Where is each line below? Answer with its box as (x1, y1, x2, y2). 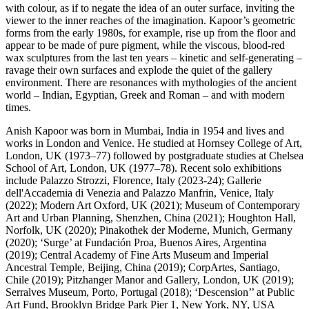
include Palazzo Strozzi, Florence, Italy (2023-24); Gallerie (6, 175, 261, 187)
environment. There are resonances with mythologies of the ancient (6, 77, 297, 89)
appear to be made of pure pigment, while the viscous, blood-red (6, 39, 285, 52)
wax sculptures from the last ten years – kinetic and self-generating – (6, 52, 302, 64)
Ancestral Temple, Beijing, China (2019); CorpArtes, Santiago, (6, 261, 280, 274)
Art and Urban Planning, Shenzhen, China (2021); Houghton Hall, (6, 212, 296, 224)
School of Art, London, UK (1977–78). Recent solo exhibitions (6, 162, 281, 175)
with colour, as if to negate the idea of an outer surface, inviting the (6, 2, 295, 14)
